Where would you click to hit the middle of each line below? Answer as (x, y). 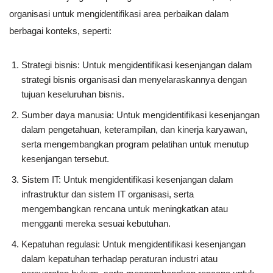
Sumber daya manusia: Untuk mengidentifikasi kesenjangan (140, 115)
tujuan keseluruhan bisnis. (73, 94)
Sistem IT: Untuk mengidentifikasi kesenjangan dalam (127, 180)
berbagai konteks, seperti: (60, 31)
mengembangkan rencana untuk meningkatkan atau (125, 209)
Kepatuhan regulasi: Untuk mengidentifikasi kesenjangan (133, 244)
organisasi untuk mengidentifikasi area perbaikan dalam (119, 14)
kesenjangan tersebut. (65, 159)
